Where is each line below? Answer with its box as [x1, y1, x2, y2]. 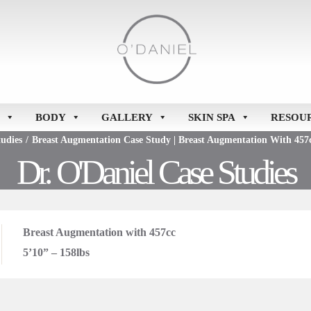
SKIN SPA [187, 112, 235, 123]
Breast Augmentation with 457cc [23, 226, 176, 239]
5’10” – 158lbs [23, 246, 90, 259]
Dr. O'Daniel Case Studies [16, 153, 295, 192]
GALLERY [101, 112, 153, 123]
